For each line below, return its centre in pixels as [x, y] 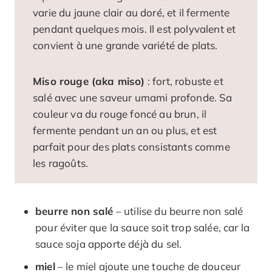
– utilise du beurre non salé [178, 211]
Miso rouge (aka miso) [89, 81]
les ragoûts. [61, 163]
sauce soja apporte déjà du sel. [109, 243]
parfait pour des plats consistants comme [131, 146]
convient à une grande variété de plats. [125, 45]
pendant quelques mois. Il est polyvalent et [134, 29]
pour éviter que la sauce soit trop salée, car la [143, 227]
